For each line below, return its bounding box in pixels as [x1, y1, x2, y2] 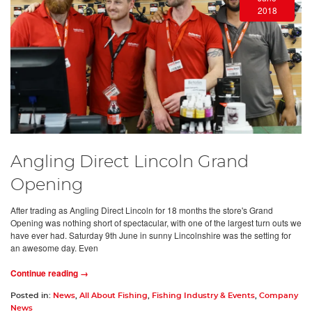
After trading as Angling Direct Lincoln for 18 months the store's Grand [10, 203, 273, 216]
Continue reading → [10, 266, 88, 279]
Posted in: [10, 291, 53, 299]
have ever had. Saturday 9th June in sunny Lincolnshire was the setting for [10, 228, 291, 241]
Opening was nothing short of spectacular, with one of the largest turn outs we [10, 216, 302, 228]
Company [259, 291, 298, 299]
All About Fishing [79, 291, 148, 299]
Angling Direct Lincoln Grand [10, 153, 249, 171]
